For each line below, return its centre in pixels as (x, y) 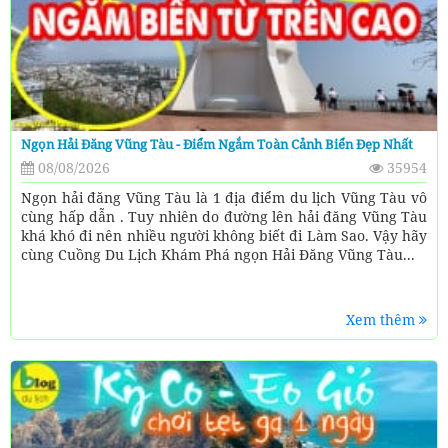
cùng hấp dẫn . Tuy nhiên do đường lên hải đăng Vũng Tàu (224, 217)
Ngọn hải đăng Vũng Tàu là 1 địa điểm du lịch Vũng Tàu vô (224, 198)
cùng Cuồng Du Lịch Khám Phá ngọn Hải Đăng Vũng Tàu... (218, 255)
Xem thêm (382, 320)
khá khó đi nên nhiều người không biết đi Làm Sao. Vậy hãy (224, 236)
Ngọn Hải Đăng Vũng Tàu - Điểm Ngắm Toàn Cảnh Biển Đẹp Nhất (217, 144)
